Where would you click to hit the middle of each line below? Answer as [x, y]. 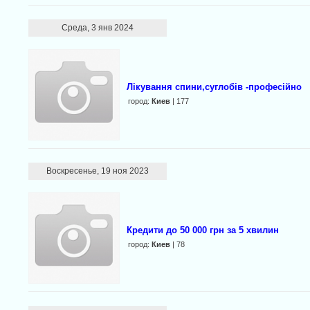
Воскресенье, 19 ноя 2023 [97, 171]
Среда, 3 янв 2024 [97, 28]
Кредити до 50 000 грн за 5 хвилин [202, 230]
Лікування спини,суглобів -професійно [214, 87]
